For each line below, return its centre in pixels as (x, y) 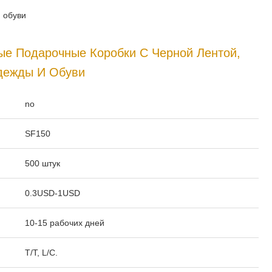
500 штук (42, 163)
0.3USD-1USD (53, 193)
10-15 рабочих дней (65, 223)
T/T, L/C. (41, 253)
